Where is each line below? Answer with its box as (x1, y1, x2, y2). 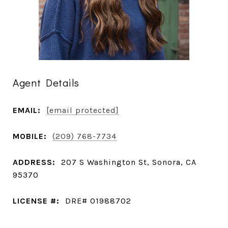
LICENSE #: (13, 195, 60, 206)
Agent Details (13, 75, 79, 90)
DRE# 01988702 (65, 195, 131, 206)
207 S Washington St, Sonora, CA (61, 157, 196, 167)
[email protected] (46, 105, 119, 115)
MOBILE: (13, 131, 47, 141)
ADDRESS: (13, 157, 55, 167)
